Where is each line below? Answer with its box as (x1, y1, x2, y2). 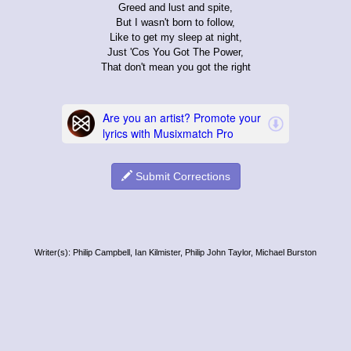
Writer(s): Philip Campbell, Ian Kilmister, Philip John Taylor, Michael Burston (34, 247, 317, 257)
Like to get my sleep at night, (109, 31, 242, 43)
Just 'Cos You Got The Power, (107, 45, 244, 58)
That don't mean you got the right (100, 60, 251, 73)
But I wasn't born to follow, (116, 16, 235, 28)
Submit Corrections (132, 169, 230, 183)
